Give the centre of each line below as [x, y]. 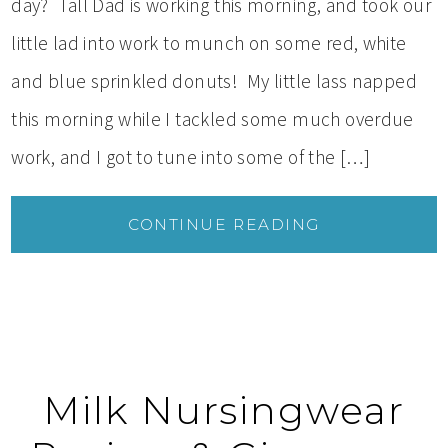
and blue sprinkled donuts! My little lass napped [214, 80]
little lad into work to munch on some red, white [209, 42]
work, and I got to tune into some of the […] [191, 156]
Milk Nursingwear [224, 410]
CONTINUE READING [224, 224]
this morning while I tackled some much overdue [212, 118]
